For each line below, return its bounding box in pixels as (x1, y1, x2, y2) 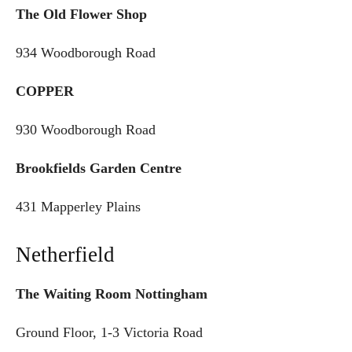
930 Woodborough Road (16, 122, 156, 138)
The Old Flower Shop (16, 6, 147, 23)
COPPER (16, 83, 90, 100)
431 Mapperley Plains (16, 199, 141, 215)
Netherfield (16, 243, 115, 267)
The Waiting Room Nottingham (16, 286, 207, 302)
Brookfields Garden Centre (16, 160, 197, 177)
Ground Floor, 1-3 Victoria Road (16, 324, 203, 341)
